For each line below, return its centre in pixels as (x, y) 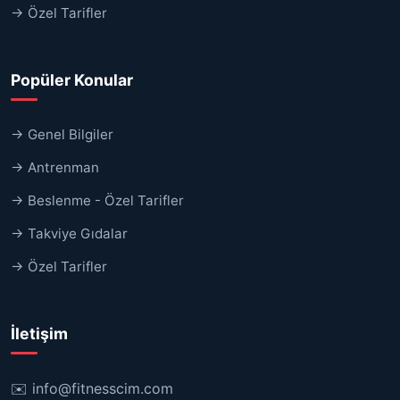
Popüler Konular (72, 79)
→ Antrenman (55, 167)
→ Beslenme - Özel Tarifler (97, 200)
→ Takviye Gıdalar (69, 233)
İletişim (39, 333)
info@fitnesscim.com (103, 388)
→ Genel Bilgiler (62, 134)
